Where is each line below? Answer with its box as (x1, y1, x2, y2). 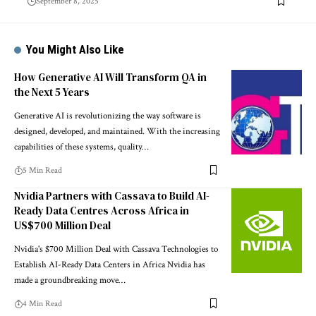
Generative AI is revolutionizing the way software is (14, 109, 201, 122)
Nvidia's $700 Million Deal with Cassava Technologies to (14, 243, 218, 255)
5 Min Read (23, 164, 62, 176)
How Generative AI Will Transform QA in (14, 69, 207, 85)
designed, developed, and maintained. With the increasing (14, 125, 220, 138)
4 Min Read (23, 298, 62, 309)
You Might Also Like (26, 42, 125, 56)
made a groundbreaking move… (14, 274, 126, 286)
